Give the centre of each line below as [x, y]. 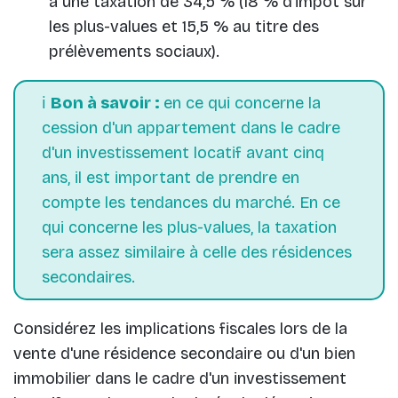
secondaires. [88, 277]
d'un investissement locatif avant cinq [183, 152]
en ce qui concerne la [242, 103]
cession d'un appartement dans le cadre [191, 127]
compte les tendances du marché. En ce [191, 202]
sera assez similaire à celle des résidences [197, 252]
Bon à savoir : [107, 103]
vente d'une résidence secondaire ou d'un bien [184, 353]
